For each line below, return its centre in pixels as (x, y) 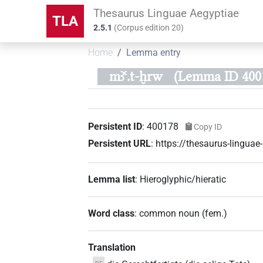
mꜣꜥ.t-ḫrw (136, 76)
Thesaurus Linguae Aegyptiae (166, 13)
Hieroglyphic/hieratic (183, 179)
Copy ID (208, 127)
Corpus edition (144, 28)
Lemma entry (154, 53)
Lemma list (112, 179)
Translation (112, 247)
